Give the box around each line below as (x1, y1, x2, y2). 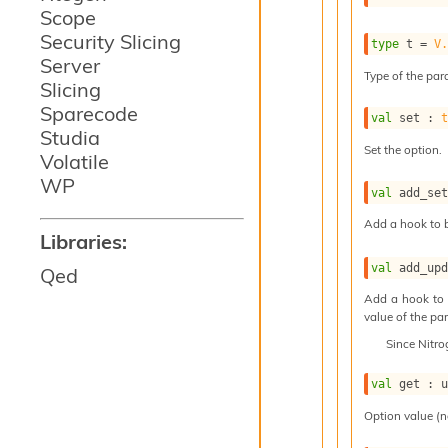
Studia (40, 125, 100, 150)
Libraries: (40, 229, 127, 254)
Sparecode (40, 101, 138, 126)
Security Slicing (40, 29, 181, 54)
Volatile (40, 149, 109, 174)
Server (40, 53, 100, 78)
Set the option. (364, 142, 442, 158)
